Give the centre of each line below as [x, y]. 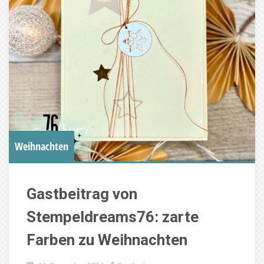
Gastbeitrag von [82, 194]
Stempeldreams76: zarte [113, 217]
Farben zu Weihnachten [107, 240]
